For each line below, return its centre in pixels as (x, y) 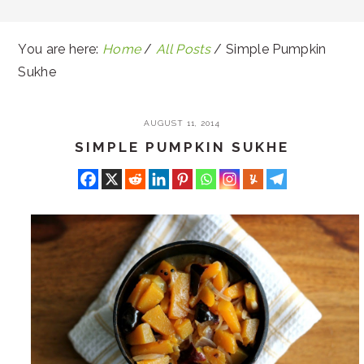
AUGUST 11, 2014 (182, 123)
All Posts (184, 49)
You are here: (60, 49)
